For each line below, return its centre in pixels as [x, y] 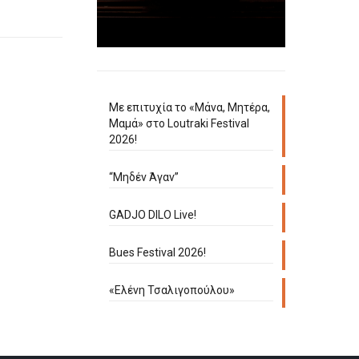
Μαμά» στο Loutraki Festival [179, 123]
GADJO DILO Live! [153, 215]
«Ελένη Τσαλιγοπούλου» [172, 290]
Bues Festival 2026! [157, 252]
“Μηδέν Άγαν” [144, 177]
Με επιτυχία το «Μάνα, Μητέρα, [190, 107]
